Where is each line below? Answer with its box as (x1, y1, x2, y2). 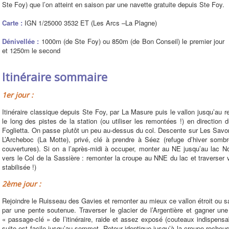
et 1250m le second (2, 45, 60, 55)
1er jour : (2, 90, 33, 100)
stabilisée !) (2, 162, 36, 172)
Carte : (2, 18, 25, 28)
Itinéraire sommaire (2, 69, 107, 84)
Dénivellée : (2, 36, 41, 46)
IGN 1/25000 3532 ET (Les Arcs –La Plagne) (25, 18, 157, 28)
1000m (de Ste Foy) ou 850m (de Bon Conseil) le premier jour (41, 36, 225, 46)
